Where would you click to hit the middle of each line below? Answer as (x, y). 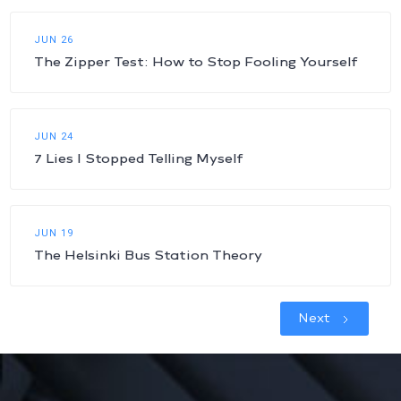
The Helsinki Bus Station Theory (148, 256)
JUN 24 (54, 137)
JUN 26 (54, 40)
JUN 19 (54, 234)
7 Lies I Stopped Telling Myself (139, 159)
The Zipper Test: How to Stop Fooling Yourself (196, 62)
